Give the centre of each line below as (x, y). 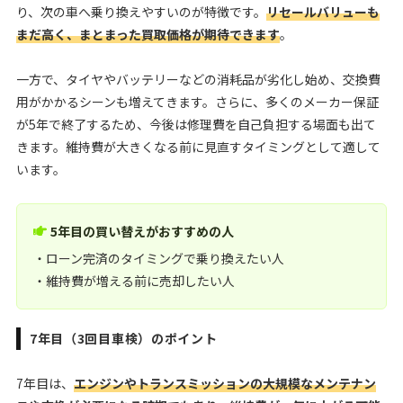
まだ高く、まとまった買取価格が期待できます (148, 35)
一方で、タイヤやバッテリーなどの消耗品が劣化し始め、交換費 (198, 80)
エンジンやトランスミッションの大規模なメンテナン (224, 383)
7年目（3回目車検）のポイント (123, 338)
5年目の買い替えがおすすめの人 (143, 232)
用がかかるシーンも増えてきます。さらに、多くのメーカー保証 (197, 102)
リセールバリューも (322, 12)
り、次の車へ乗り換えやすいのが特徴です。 (141, 12)
